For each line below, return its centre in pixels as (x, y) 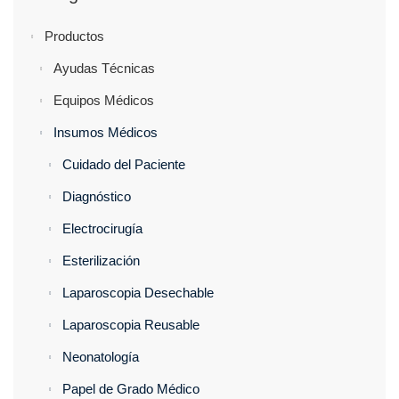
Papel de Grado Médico (131, 389)
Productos (74, 36)
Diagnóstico (97, 196)
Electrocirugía (102, 228)
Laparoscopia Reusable (131, 325)
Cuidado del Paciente (124, 164)
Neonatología (101, 357)
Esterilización (101, 261)
